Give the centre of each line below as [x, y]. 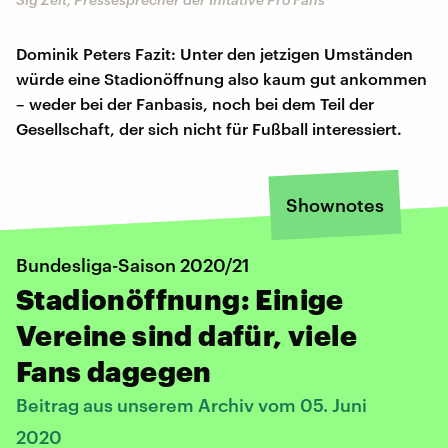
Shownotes [335, 204]
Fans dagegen [114, 370]
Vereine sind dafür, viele [186, 334]
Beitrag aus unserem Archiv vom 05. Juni [191, 404]
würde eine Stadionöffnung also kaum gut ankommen [221, 78]
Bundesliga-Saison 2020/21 [133, 264]
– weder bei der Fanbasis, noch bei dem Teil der [195, 103]
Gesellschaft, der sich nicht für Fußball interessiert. [209, 128]
